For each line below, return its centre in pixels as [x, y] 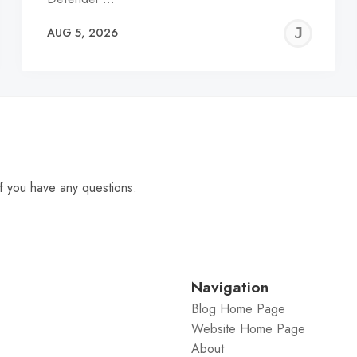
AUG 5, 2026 [82, 33]
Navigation [229, 287]
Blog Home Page [238, 309]
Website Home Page [248, 329]
